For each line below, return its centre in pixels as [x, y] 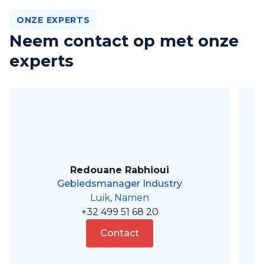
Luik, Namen [120, 198]
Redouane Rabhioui [120, 170]
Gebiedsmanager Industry [120, 184]
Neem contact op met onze [124, 41]
